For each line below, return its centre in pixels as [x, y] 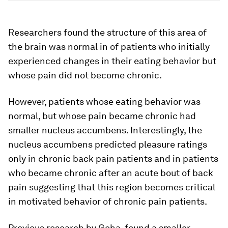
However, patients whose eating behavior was [104, 102]
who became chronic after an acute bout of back [111, 173]
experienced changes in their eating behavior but [112, 61]
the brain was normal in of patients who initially [109, 47]
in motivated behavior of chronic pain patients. [108, 202]
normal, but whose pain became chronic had [102, 116]
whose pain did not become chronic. [85, 75]
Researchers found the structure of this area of [107, 33]
